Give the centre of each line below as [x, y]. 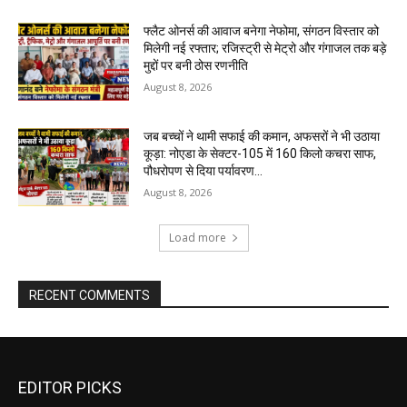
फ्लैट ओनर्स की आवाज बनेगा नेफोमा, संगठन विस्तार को [262, 31]
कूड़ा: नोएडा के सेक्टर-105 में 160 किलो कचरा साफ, [260, 154]
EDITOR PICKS [70, 387]
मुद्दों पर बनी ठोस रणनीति [196, 66]
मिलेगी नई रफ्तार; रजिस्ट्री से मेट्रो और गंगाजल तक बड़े [266, 49]
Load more [197, 237]
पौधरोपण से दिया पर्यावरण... [203, 171]
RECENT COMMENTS [89, 295]
